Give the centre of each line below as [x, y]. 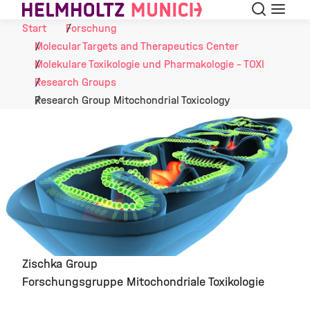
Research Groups [75, 82]
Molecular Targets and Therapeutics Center [137, 46]
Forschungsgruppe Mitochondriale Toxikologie [143, 282]
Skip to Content [44, 11]
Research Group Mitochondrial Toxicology [133, 100]
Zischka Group [60, 264]
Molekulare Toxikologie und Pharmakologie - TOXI [149, 64]
